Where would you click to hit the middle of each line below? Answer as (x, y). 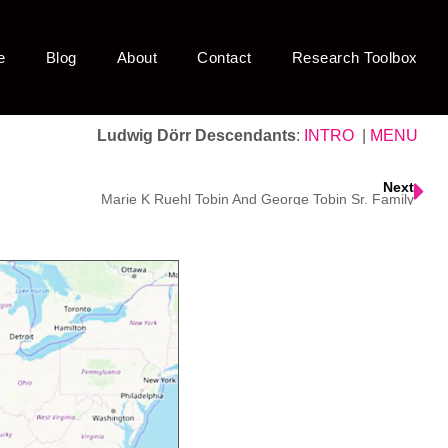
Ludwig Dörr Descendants (196, 135)
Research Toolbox (354, 57)
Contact (224, 57)
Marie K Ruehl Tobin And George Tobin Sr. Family (257, 199)
